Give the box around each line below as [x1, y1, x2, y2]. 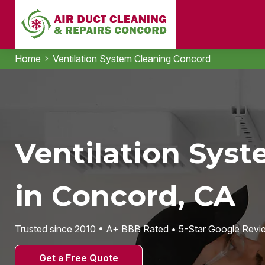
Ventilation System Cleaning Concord [52, 53, 211, 64]
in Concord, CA [14, 179, 235, 213]
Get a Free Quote [38, 252, 118, 264]
